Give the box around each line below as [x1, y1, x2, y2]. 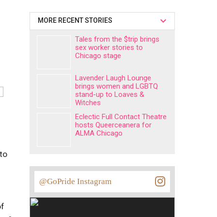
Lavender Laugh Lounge [75, 74, 151, 82]
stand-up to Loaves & [75, 90, 144, 99]
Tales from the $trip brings [75, 35, 159, 44]
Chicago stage [75, 51, 121, 60]
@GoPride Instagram [39, 177, 111, 186]
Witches [75, 98, 101, 107]
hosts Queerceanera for [75, 121, 152, 129]
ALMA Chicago [75, 129, 123, 138]
